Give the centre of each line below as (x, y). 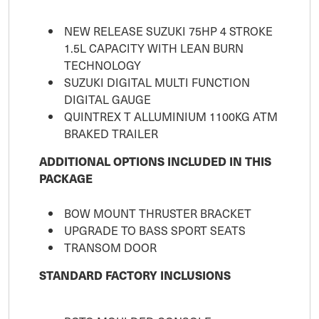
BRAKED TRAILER (111, 133)
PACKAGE (66, 178)
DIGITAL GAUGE (109, 99)
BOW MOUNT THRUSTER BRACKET (158, 213)
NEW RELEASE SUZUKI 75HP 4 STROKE (168, 30)
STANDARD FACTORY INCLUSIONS (135, 275)
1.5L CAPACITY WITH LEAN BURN (154, 47)
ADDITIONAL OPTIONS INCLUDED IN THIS (155, 161)
